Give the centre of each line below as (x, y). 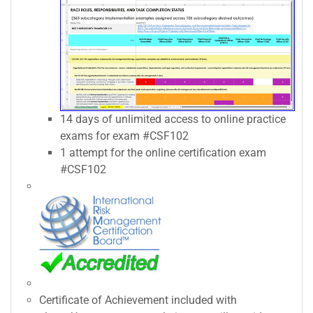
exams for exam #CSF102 (124, 136)
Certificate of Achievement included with (138, 300)
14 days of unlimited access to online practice (173, 119)
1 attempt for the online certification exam (163, 152)
